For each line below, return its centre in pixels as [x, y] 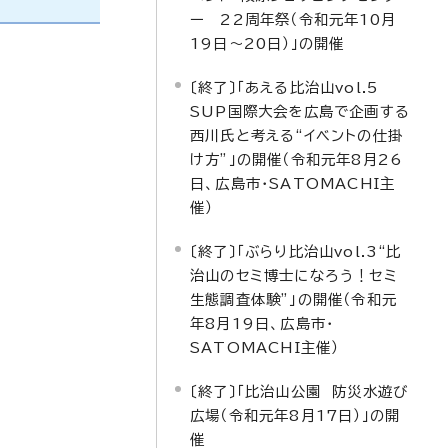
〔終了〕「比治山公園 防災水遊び [299, 391]
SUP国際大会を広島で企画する [300, 111]
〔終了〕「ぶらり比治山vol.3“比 [296, 251]
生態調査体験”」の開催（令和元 [293, 299]
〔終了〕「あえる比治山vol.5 [292, 87]
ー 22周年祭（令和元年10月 [293, 19]
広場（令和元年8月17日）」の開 [295, 415]
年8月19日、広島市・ [262, 323]
